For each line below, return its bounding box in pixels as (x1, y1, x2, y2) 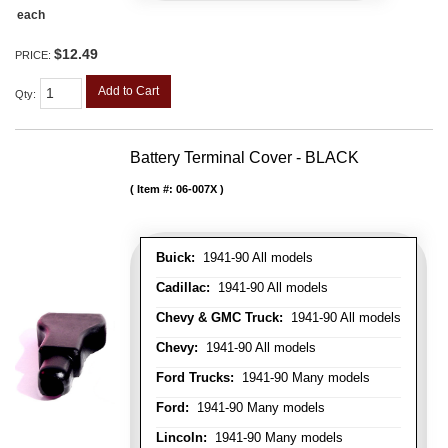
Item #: (137, 183, 176, 196)
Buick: (156, 250, 195, 266)
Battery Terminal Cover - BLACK (130, 149, 359, 167)
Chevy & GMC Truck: (156, 310, 283, 326)
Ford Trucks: (156, 370, 234, 386)
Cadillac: (156, 280, 210, 296)
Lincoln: (156, 430, 207, 446)
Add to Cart (98, 84, 159, 99)
